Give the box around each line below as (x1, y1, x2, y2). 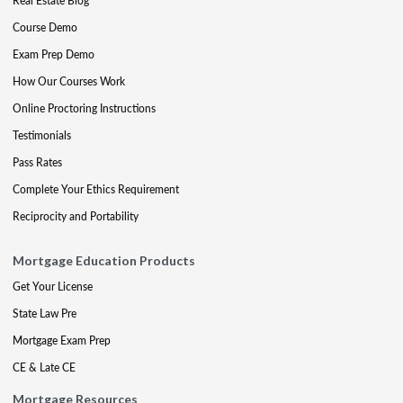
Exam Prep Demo (13, 47, 94, 62)
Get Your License (13, 279, 93, 294)
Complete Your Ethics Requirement (13, 182, 179, 197)
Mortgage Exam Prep (13, 333, 111, 348)
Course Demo (13, 20, 77, 35)
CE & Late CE (13, 360, 76, 375)
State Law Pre (13, 306, 76, 321)
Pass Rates (13, 155, 62, 170)
